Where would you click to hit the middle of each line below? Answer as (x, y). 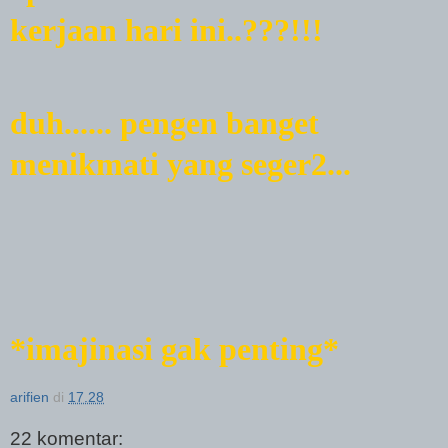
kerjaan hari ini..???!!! (166, 30)
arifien (29, 397)
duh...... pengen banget (164, 123)
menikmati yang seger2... (180, 164)
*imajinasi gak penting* (174, 349)
